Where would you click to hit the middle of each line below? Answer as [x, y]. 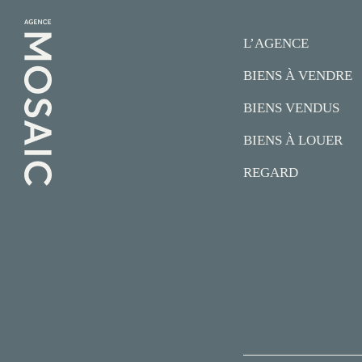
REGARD [270, 172]
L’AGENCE [276, 43]
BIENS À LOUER [293, 140]
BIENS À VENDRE [297, 75]
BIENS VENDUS [291, 107]
